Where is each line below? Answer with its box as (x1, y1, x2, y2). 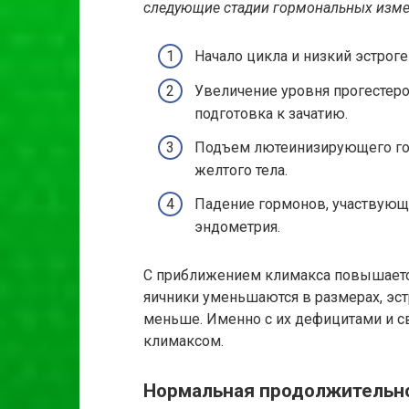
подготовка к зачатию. (194, 104, 348, 122)
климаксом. (143, 332, 224, 351)
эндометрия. (194, 218, 280, 236)
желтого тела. (194, 162, 288, 180)
